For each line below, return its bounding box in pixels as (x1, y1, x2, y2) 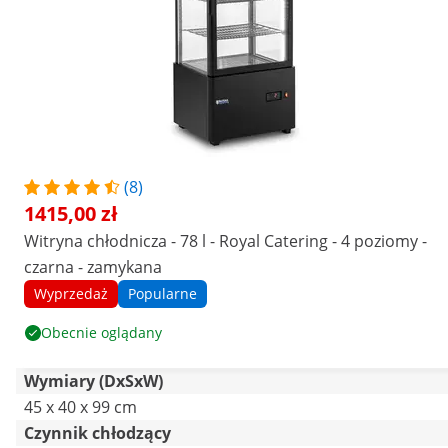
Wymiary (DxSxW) (24, 370, 163, 392)
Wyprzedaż (34, 284, 108, 303)
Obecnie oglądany (41, 323, 162, 342)
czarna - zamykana (24, 256, 162, 278)
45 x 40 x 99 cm (24, 396, 137, 418)
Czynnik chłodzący (24, 422, 171, 444)
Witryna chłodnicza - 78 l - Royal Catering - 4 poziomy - (24, 230, 427, 252)
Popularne (128, 284, 197, 303)
